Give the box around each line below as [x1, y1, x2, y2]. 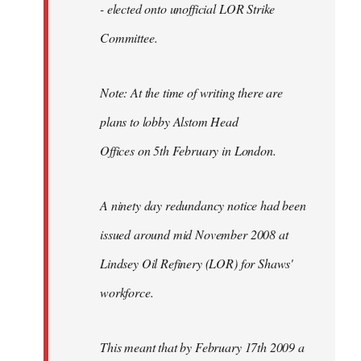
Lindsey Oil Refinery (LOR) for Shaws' [100, 254, 293, 272]
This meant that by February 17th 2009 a [100, 338, 305, 355]
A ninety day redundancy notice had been [100, 196, 306, 214]
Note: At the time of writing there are [100, 83, 283, 101]
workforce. [100, 283, 154, 301]
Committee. [100, 28, 158, 46]
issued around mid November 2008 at [100, 225, 288, 243]
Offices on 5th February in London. [100, 141, 276, 159]
